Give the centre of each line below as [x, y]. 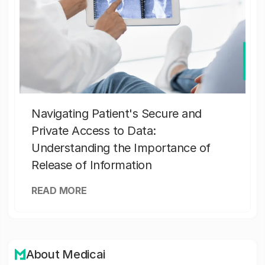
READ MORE [59, 191]
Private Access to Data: [94, 131]
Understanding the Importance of [121, 148]
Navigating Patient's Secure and [117, 114]
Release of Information [91, 165]
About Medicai [66, 255]
